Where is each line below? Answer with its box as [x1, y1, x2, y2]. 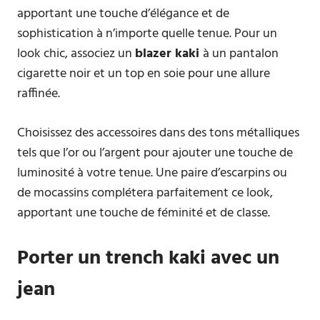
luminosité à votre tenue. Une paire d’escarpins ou [17, 163, 287, 184]
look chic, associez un [17, 44, 135, 64]
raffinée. [17, 84, 60, 104]
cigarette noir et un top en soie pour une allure [17, 64, 270, 84]
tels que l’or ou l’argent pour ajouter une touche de [17, 143, 293, 164]
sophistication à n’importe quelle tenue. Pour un [17, 24, 277, 44]
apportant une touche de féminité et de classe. [17, 203, 270, 224]
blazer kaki [135, 44, 203, 64]
